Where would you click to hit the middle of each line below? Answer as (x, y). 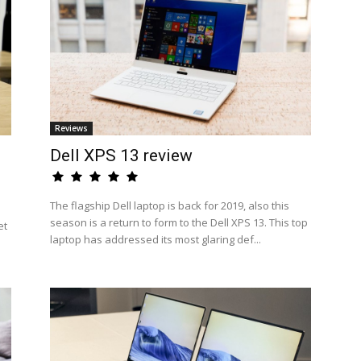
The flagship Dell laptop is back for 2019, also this (170, 205)
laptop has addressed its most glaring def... (156, 239)
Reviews (71, 128)
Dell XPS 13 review (121, 156)
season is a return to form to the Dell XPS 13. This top (179, 222)
